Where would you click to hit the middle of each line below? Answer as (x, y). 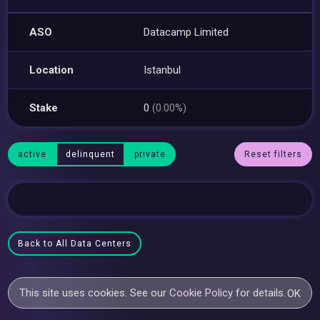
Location (52, 70)
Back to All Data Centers (75, 244)
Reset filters (273, 154)
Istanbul (162, 70)
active (32, 154)
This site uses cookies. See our (95, 293)
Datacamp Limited (186, 32)
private (150, 154)
